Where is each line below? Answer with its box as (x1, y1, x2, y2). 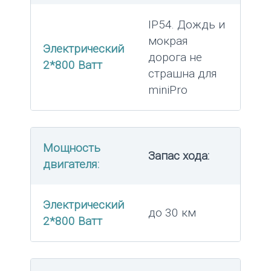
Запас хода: (148, 149, 209, 163)
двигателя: (43, 157, 99, 172)
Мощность (43, 141, 100, 155)
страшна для (148, 67, 217, 81)
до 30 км (148, 206, 196, 220)
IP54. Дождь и (148, 18, 225, 32)
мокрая (148, 34, 188, 48)
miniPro (148, 83, 188, 97)
